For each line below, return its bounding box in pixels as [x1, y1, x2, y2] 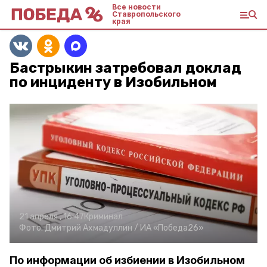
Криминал [84, 212, 123, 222]
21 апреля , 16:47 [19, 212, 84, 222]
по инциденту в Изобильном [10, 74, 217, 91]
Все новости [112, 2, 161, 11]
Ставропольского [112, 10, 181, 18]
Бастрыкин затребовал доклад [10, 60, 241, 76]
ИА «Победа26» [140, 223, 204, 233]
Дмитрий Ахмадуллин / [45, 223, 140, 233]
